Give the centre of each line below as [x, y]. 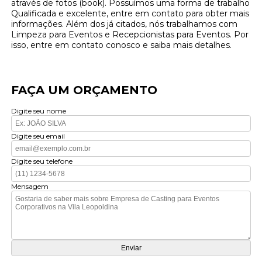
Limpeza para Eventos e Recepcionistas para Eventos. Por [130, 35]
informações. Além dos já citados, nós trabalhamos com [125, 24]
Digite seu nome [39, 111]
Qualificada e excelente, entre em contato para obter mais [130, 14]
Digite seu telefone [42, 161]
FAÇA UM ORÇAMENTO [85, 90]
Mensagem [30, 187]
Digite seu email [38, 136]
